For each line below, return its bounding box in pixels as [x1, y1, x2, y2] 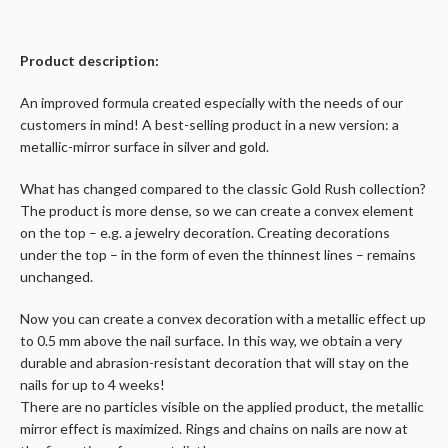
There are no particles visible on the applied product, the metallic [20, 398, 424, 416]
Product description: [20, 52, 159, 70]
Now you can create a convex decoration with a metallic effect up [20, 310, 426, 328]
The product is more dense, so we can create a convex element [20, 202, 414, 220]
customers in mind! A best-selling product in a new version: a [20, 116, 399, 134]
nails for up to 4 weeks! [20, 376, 165, 394]
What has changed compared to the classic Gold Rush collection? [20, 180, 426, 198]
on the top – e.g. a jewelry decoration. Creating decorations [20, 224, 390, 242]
